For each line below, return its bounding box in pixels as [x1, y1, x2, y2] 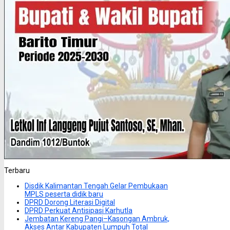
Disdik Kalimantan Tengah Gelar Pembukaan [25, 182, 168, 190]
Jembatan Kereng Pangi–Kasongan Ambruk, [25, 215, 169, 223]
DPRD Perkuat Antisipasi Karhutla [25, 206, 132, 215]
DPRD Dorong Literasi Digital [25, 198, 115, 207]
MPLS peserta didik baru [25, 190, 103, 199]
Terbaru [4, 166, 30, 175]
